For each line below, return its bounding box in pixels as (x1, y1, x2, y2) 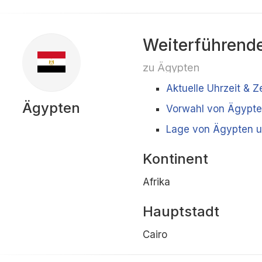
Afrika (142, 176, 170, 188)
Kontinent (142, 150, 208, 167)
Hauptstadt (142, 203, 219, 220)
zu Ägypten (142, 61, 199, 74)
